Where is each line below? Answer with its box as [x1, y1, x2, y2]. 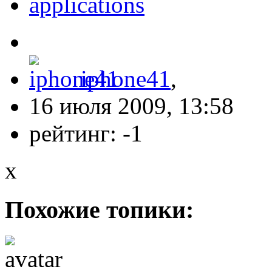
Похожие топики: [5, 195, 194, 223]
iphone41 [81, 66, 171, 92]
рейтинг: [29, 120, 123, 147]
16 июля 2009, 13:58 [29, 93, 234, 120]
